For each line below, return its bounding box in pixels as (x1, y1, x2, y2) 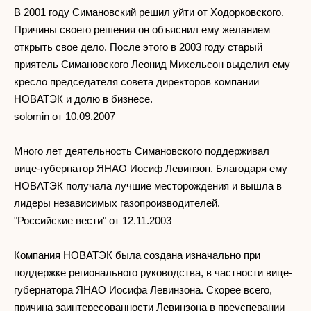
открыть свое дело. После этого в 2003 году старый (14, 40, 262, 53)
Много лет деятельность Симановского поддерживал (14, 144, 269, 157)
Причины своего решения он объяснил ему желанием (14, 23, 270, 35)
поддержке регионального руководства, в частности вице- (14, 266, 292, 278)
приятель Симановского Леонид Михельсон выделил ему (14, 58, 290, 70)
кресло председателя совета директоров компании (14, 75, 259, 87)
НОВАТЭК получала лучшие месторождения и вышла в (14, 179, 282, 192)
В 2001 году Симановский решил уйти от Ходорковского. (14, 6, 284, 18)
